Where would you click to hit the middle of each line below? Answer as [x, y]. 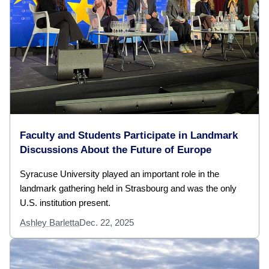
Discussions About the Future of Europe [116, 150]
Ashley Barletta [50, 222]
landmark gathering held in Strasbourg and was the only [128, 188]
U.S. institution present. [65, 203]
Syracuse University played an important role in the [119, 174]
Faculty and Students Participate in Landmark [129, 135]
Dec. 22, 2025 [107, 222]
